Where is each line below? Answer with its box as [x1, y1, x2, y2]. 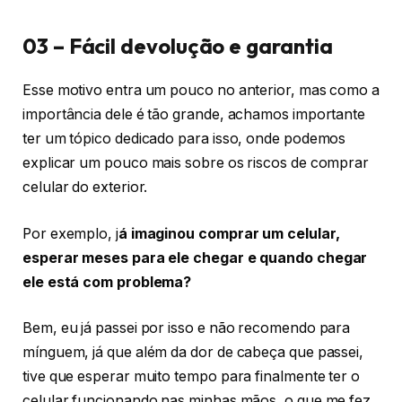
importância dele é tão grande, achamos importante [22, 106, 366, 124]
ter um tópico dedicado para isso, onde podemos [22, 130, 346, 148]
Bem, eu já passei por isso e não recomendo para [22, 319, 351, 337]
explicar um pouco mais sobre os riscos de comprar [22, 154, 370, 172]
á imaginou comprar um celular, [118, 224, 340, 242]
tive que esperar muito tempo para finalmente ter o [22, 368, 361, 386]
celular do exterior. [22, 179, 148, 197]
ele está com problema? [22, 273, 192, 291]
